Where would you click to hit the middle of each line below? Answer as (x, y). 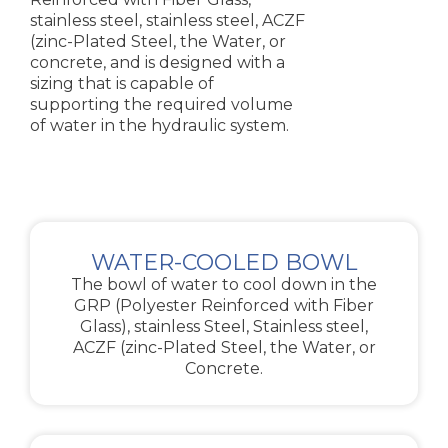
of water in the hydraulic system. (159, 125)
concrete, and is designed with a (157, 62)
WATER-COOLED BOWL (224, 262)
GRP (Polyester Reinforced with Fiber (224, 305)
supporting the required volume (161, 104)
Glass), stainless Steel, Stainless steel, (224, 326)
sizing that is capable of (122, 83)
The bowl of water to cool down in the (224, 284)
